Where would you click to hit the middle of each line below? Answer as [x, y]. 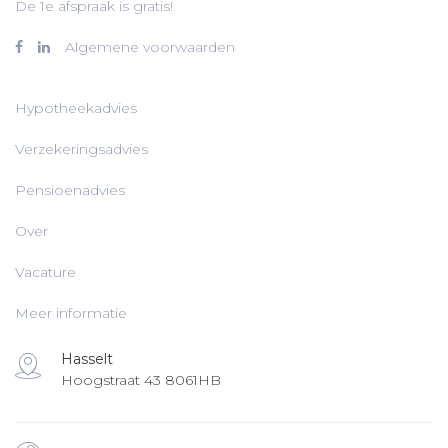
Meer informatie [71, 313]
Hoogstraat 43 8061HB [141, 380]
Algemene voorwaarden [150, 47]
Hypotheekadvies [76, 108]
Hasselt [87, 359]
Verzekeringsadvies [81, 149]
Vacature [45, 272]
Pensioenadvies [70, 190]
